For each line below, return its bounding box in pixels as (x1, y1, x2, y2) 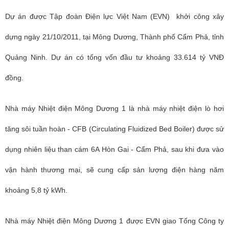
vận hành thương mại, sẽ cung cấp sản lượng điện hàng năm (5, 166, 224, 174)
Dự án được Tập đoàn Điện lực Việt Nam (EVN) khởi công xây (5, 12, 224, 20)
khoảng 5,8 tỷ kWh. (5, 186, 67, 194)
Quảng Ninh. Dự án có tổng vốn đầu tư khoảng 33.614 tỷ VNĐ (5, 53, 224, 61)
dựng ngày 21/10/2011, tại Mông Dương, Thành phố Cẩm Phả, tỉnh (5, 33, 224, 41)
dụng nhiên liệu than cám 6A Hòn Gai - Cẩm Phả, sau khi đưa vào (5, 145, 224, 153)
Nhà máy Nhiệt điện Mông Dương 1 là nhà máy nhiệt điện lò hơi (5, 104, 224, 112)
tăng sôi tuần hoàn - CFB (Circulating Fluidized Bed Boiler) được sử (5, 125, 224, 133)
